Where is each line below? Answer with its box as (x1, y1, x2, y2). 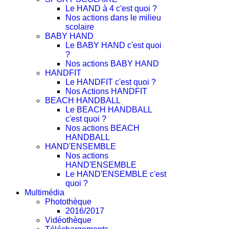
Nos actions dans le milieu (65, 13, 161, 22)
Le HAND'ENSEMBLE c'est (65, 170, 166, 178)
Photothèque (45, 197, 91, 206)
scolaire (65, 22, 94, 31)
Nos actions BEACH (65, 124, 140, 132)
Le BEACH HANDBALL (65, 105, 152, 114)
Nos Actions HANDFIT (65, 87, 147, 96)
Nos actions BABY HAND (65, 59, 159, 68)
